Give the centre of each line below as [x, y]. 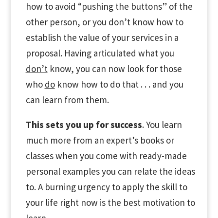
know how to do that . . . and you [119, 84]
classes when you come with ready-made [106, 156]
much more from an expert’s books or [100, 140]
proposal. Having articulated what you [100, 53]
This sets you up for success [84, 125]
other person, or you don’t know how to [104, 22]
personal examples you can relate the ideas [110, 171]
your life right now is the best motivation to [110, 202]
